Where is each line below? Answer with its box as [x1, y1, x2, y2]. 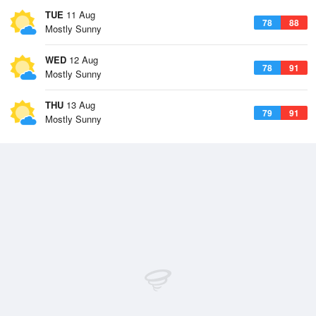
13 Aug [63, 98, 95, 111]
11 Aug [63, 8, 95, 21]
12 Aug [66, 53, 98, 66]
